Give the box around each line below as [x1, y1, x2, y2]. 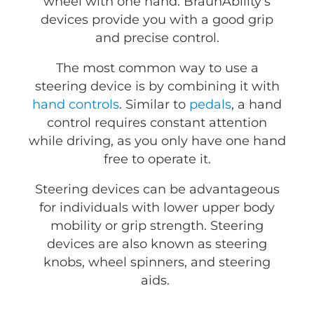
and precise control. [95, 30, 219, 46]
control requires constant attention [47, 115, 267, 131]
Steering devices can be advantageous [34, 182, 280, 198]
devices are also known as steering [47, 236, 267, 252]
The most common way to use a [55, 60, 259, 76]
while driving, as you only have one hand [28, 133, 286, 149]
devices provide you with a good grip [41, 12, 273, 28]
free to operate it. [103, 151, 211, 168]
